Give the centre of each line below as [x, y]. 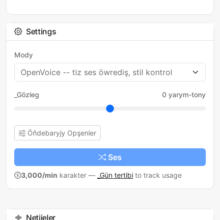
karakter [72, 175]
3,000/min [39, 175]
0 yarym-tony [184, 95]
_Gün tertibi [115, 175]
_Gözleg [27, 95]
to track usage [157, 175]
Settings [41, 31]
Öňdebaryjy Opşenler [62, 133]
